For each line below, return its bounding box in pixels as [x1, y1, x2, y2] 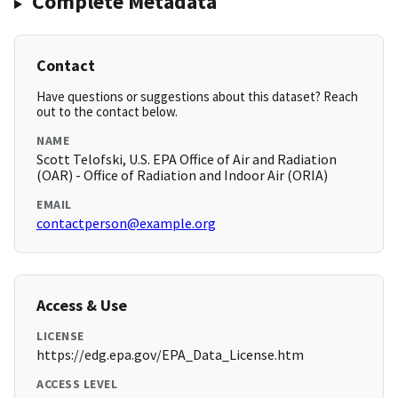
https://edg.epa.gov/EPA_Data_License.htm [36, 346, 304, 364]
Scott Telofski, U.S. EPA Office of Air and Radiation [36, 150, 337, 169]
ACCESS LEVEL [36, 376, 117, 393]
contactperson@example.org [36, 214, 216, 233]
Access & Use [36, 295, 127, 316]
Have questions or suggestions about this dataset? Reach [36, 88, 358, 106]
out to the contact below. [36, 103, 178, 121]
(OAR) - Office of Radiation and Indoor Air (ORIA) [36, 166, 328, 185]
